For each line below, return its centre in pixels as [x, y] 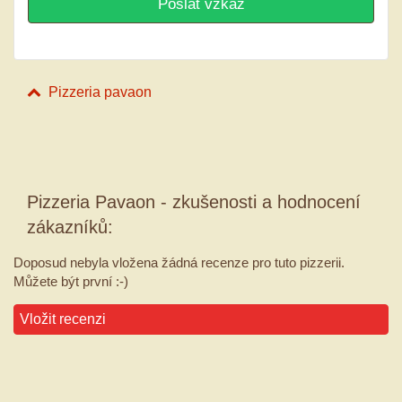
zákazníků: [70, 227]
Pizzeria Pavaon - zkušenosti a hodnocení [194, 202]
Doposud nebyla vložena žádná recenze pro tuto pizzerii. [179, 263]
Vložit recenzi [63, 319]
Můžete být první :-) [71, 282]
